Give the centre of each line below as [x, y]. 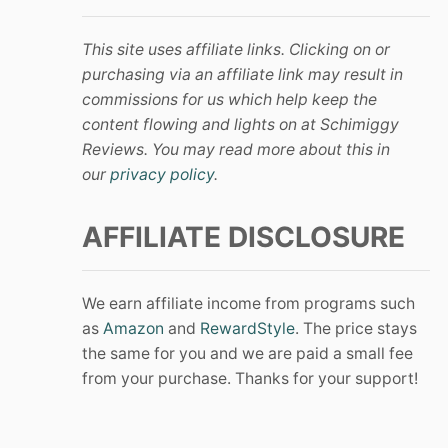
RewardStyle [247, 329]
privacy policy [162, 175]
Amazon [133, 329]
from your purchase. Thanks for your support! [250, 379]
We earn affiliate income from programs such [248, 304]
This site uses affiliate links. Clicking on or [236, 50]
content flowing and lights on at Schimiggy [240, 125]
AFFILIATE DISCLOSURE [243, 237]
